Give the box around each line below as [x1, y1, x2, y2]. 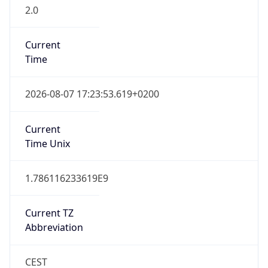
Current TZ [25, 206, 74, 220]
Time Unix [25, 136, 70, 150]
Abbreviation [25, 221, 83, 234]
